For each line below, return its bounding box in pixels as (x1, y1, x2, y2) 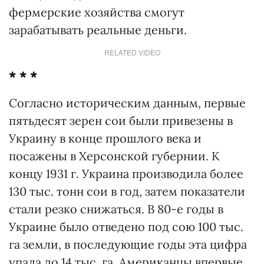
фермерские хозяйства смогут (9, 5, 184, 19)
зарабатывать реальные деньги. (9, 22, 187, 37)
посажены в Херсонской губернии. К (9, 148, 220, 163)
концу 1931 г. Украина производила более (9, 166, 243, 181)
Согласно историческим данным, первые (9, 95, 246, 110)
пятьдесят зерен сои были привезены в (9, 113, 233, 128)
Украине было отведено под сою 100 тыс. (9, 219, 243, 234)
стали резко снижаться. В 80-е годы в (9, 202, 223, 216)
